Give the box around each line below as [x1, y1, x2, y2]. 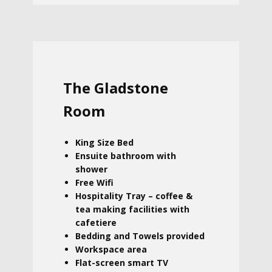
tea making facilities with [75, 203, 189, 215]
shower [75, 163, 110, 175]
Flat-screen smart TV [75, 257, 168, 268]
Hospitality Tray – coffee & [75, 190, 192, 202]
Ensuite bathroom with [75, 150, 176, 161]
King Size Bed [75, 137, 134, 148]
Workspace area [75, 243, 147, 255]
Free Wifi [75, 177, 114, 188]
